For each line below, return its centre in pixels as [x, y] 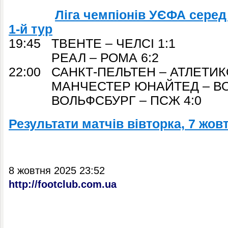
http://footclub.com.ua [63, 184]
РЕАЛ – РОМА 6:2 [84, 58]
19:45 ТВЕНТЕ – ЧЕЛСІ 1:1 [92, 44]
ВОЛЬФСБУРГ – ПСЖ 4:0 [105, 101]
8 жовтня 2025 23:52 [57, 170]
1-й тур [31, 29]
